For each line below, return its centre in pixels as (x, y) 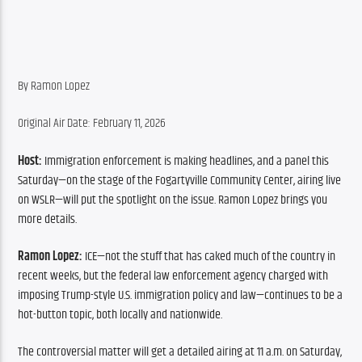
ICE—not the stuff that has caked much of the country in (210, 256)
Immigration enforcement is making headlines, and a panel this (187, 161)
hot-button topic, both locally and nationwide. (120, 314)
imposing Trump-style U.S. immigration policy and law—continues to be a (181, 295)
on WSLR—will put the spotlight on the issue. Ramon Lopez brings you (173, 200)
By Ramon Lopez (54, 86)
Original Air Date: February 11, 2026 (92, 124)
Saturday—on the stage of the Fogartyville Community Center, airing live (180, 180)
